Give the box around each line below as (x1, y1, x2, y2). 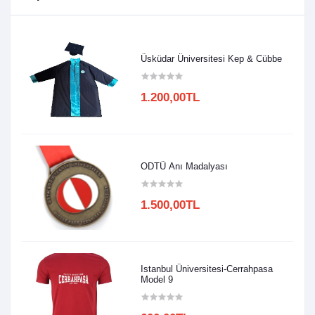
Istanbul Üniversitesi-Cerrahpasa (141, 263, 274, 274)
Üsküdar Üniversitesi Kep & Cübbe (141, 53, 283, 65)
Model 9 (141, 274, 174, 285)
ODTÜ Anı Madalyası (141, 161, 229, 172)
